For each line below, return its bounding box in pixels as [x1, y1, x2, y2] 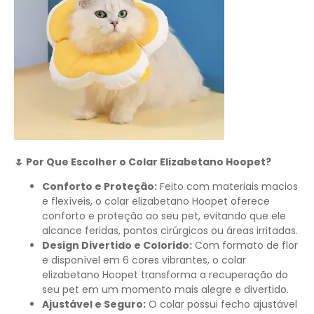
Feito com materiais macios [157, 179, 298, 193]
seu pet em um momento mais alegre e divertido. [42, 282, 289, 296]
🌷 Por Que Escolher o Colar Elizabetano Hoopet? [14, 154, 271, 169]
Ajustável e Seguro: [42, 296, 146, 311]
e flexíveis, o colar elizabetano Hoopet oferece [42, 193, 270, 208]
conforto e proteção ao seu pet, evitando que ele [42, 208, 286, 223]
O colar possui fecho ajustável [146, 296, 297, 311]
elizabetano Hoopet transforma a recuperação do [42, 267, 288, 282]
